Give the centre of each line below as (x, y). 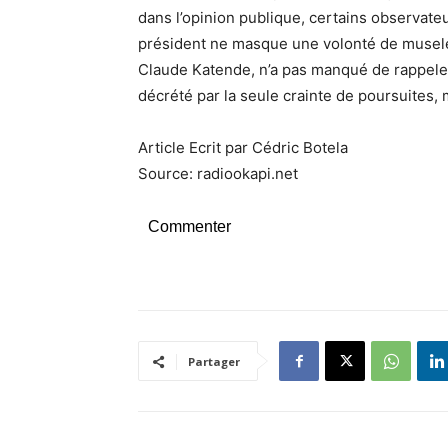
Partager (214, 361)
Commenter (189, 226)
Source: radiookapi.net (218, 173)
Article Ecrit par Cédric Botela (243, 147)
